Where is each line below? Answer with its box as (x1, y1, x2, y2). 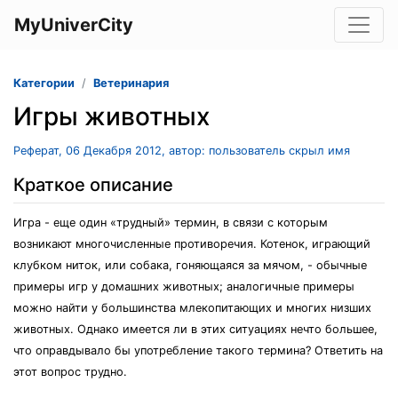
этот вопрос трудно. (13, 365, 127, 378)
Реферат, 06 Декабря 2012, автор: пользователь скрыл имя (13, 144, 350, 157)
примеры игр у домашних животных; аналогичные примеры (13, 280, 354, 293)
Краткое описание (13, 174, 173, 195)
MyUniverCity (14, 14, 133, 36)
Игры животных (13, 101, 210, 131)
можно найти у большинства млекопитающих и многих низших (13, 301, 371, 314)
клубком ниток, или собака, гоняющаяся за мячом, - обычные (13, 259, 367, 272)
